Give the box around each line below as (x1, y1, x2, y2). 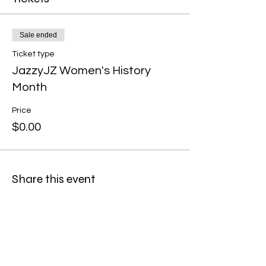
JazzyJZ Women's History (12, 65, 151, 77)
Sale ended (20, 31, 57, 39)
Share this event (12, 172, 95, 186)
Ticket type (12, 50, 55, 58)
